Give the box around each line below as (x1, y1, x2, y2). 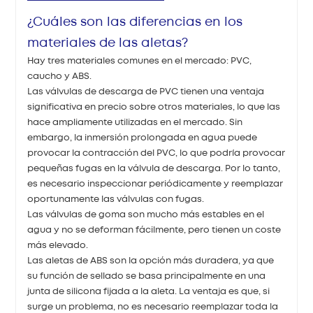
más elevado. (27, 241, 89, 249)
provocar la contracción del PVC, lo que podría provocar (27, 149, 286, 157)
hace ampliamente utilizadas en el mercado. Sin (27, 118, 243, 126)
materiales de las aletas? (27, 37, 189, 49)
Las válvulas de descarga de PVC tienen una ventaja (27, 87, 265, 96)
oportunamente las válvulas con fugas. (27, 195, 205, 203)
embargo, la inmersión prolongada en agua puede (27, 133, 258, 142)
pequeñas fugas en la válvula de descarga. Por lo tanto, (27, 164, 281, 173)
